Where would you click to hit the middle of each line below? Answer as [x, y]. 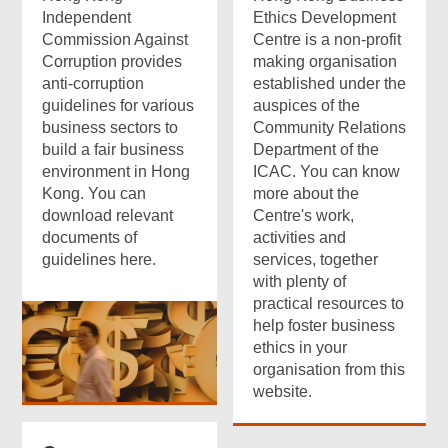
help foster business [324, 325]
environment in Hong [116, 171]
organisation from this [329, 369]
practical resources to [329, 303]
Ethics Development [325, 17]
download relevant [108, 215]
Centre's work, [304, 215]
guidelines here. [99, 259]
